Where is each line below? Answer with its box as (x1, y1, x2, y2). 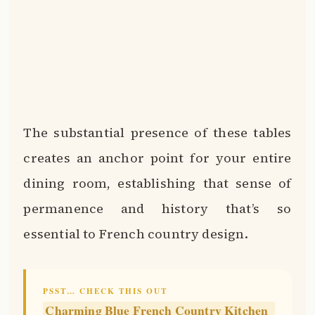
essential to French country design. (23, 225, 248, 243)
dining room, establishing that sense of (23, 174, 292, 193)
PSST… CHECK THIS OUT (43, 284, 168, 297)
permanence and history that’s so (23, 200, 292, 218)
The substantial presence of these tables (23, 124, 292, 142)
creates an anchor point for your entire (23, 149, 292, 167)
